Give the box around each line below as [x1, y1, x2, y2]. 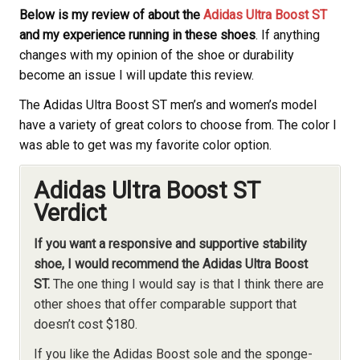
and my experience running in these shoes [19, 27, 256, 43]
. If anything [256, 27, 320, 43]
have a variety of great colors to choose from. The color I [19, 117, 337, 133]
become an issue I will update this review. [19, 67, 254, 83]
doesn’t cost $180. [34, 316, 137, 332]
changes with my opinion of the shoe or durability [19, 47, 294, 63]
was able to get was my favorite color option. [19, 137, 272, 153]
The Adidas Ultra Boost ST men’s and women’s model [19, 96, 317, 112]
